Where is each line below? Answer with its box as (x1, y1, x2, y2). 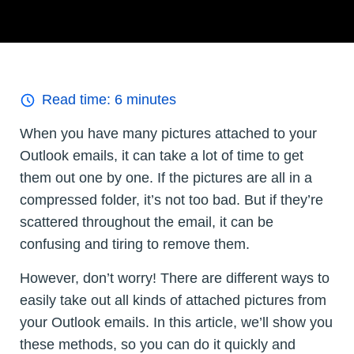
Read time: (42, 92, 115, 108)
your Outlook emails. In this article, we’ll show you (20, 314, 333, 331)
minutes (122, 92, 176, 108)
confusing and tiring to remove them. (20, 236, 250, 253)
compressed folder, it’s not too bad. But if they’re (20, 192, 323, 209)
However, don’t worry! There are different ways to (20, 270, 330, 287)
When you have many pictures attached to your (20, 126, 317, 142)
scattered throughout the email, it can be (20, 214, 273, 231)
